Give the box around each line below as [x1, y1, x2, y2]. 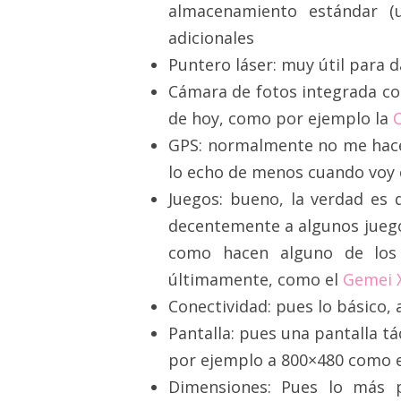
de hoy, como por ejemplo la [168, 107, 393, 129]
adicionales [168, 27, 254, 48]
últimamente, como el [168, 269, 343, 290]
